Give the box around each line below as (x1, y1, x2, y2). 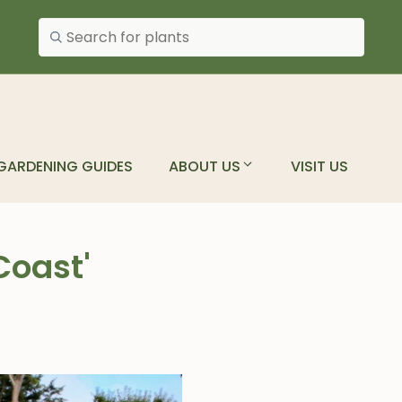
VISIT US (291, 156, 348, 177)
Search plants (38, 16, 118, 34)
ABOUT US (169, 156, 240, 177)
